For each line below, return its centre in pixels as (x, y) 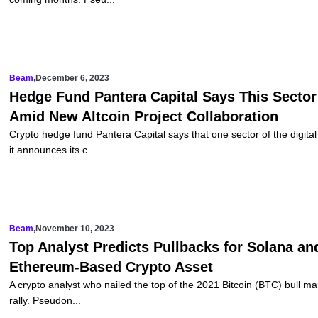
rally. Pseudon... (45, 301)
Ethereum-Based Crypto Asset (111, 267)
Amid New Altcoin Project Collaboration (143, 117)
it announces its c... (52, 150)
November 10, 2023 (75, 229)
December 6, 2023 (72, 78)
